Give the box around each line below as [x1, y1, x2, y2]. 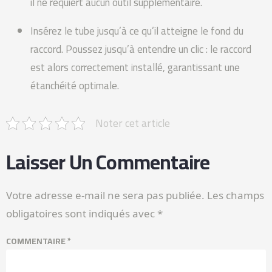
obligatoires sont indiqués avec [6, 206, 157, 220]
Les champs [207, 188, 264, 202]
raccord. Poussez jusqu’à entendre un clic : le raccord [30, 39, 251, 59]
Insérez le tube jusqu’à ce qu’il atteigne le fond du [30, 21, 243, 41]
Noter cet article [95, 112, 170, 133]
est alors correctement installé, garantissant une [30, 57, 240, 77]
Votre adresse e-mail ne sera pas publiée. [6, 188, 205, 202]
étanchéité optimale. [30, 75, 119, 95]
